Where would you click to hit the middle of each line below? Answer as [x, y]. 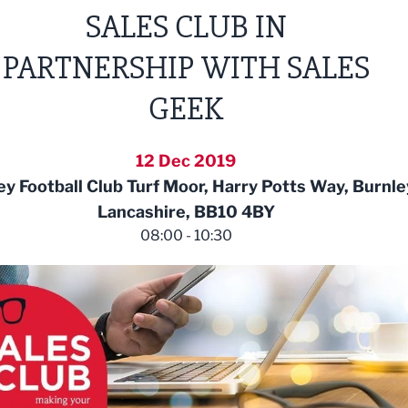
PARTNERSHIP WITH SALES [186, 68]
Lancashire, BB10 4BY [186, 212]
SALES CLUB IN [186, 27]
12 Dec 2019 [186, 161]
